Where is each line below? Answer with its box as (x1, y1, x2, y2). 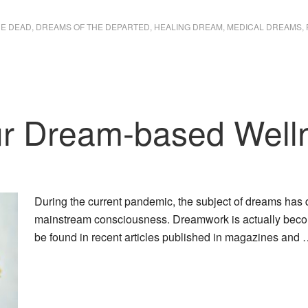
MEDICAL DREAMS (227, 21, 302, 32)
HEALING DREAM (154, 21, 223, 32)
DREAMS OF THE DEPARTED (36, 21, 150, 32)
